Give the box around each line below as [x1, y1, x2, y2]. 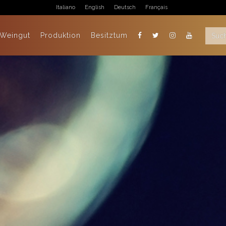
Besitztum [91, 31, 128, 39]
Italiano [56, 4, 75, 11]
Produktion [40, 31, 81, 39]
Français [145, 4, 167, 11]
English [85, 4, 104, 11]
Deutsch [114, 4, 136, 11]
